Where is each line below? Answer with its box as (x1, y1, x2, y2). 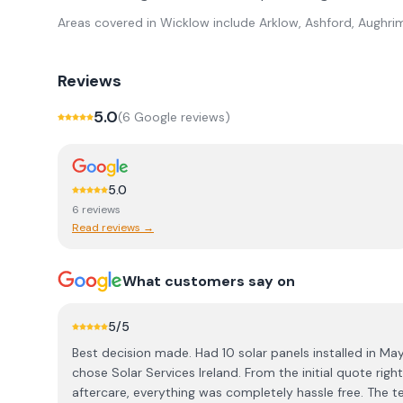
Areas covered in (58, 14, 160, 31)
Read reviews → (72, 220, 154, 235)
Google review (130, 109, 219, 125)
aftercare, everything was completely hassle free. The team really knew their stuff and (72, 384, 367, 400)
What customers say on (122, 272, 295, 291)
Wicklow (160, 14, 210, 31)
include (210, 14, 255, 31)
